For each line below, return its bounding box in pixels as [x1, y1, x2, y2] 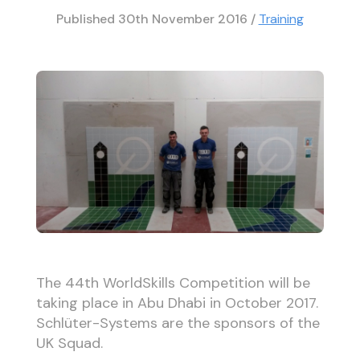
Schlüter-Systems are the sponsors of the [35, 313, 320, 333]
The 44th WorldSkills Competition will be [35, 272, 310, 292]
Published [55, 10, 119, 27]
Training [258, 10, 305, 27]
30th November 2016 [118, 10, 251, 27]
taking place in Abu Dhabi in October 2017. [35, 292, 318, 313]
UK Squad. [35, 333, 103, 353]
